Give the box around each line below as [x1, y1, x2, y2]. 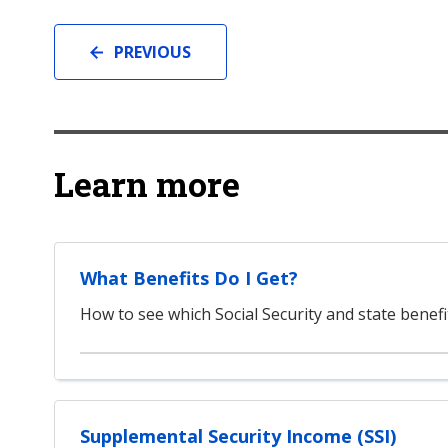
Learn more [54, 161, 240, 206]
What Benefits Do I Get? [80, 266, 298, 290]
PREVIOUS [114, 41, 191, 63]
